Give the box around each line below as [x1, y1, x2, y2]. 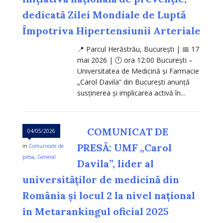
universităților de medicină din [22, 173, 179, 186]
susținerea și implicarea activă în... [77, 88, 185, 98]
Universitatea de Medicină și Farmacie [77, 66, 199, 76]
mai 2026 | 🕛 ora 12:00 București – [77, 55, 193, 65]
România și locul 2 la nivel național [22, 189, 195, 202]
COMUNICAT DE [87, 125, 168, 138]
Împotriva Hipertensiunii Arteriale [22, 24, 201, 37]
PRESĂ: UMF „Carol [77, 141, 172, 154]
